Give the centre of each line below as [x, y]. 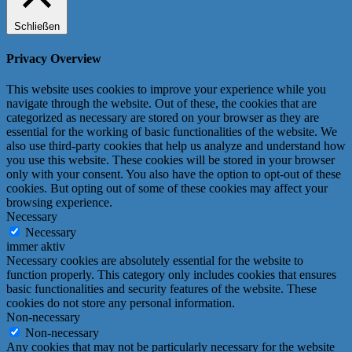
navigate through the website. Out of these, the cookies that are [161, 103]
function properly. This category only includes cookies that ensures [171, 274]
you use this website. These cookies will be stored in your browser [170, 159]
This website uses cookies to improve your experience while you [166, 89]
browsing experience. [59, 202]
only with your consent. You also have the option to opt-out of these [174, 174]
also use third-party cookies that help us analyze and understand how [176, 145]
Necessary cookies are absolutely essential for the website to [155, 260]
